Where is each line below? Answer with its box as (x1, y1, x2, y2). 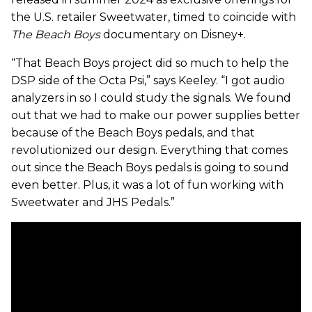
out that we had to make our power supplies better (11, 108, 300, 122)
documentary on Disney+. (100, 27, 246, 41)
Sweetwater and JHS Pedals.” (11, 195, 175, 209)
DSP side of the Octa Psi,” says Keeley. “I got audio (11, 73, 285, 87)
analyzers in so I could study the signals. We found (11, 91, 291, 104)
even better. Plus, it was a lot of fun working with (11, 178, 283, 192)
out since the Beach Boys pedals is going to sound (11, 160, 289, 174)
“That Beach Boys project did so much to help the (11, 56, 289, 70)
